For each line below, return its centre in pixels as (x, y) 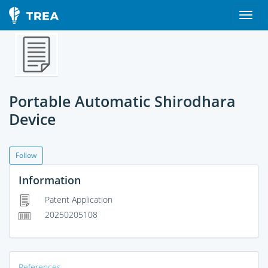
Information (50, 180)
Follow (26, 155)
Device (32, 119)
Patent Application (77, 200)
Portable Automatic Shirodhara (122, 101)
